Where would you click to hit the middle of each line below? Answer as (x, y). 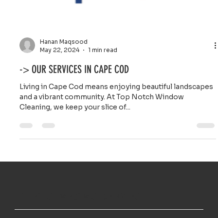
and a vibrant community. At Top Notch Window (102, 146)
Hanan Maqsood (64, 91)
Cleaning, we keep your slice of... (75, 156)
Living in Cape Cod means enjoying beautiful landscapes (117, 136)
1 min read (103, 99)
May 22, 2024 (60, 99)
